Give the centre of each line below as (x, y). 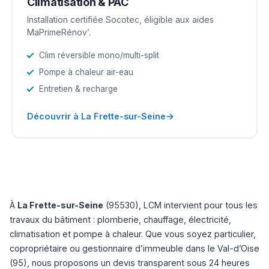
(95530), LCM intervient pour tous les (180, 205)
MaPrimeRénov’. (59, 32)
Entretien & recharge (78, 89)
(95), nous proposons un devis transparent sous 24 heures (130, 262)
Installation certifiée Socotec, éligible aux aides (120, 19)
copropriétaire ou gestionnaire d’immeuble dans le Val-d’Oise (134, 248)
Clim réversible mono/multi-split (99, 55)
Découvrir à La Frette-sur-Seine (96, 116)
